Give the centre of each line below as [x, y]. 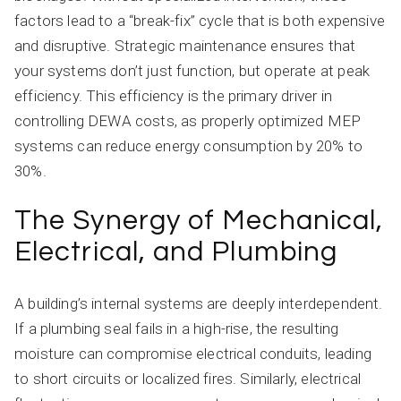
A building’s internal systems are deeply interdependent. [199, 303]
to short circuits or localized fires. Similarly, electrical [188, 379]
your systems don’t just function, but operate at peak [192, 71]
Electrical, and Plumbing [176, 252]
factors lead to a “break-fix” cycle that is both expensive [200, 21]
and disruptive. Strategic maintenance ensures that [185, 46]
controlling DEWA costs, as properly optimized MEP [188, 121]
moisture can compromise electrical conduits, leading [193, 354]
